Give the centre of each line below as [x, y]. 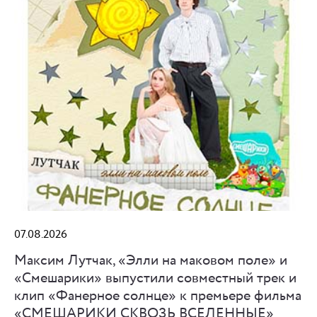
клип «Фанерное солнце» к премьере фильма [158, 296]
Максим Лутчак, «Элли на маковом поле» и [151, 261]
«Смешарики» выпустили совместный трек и [155, 279]
